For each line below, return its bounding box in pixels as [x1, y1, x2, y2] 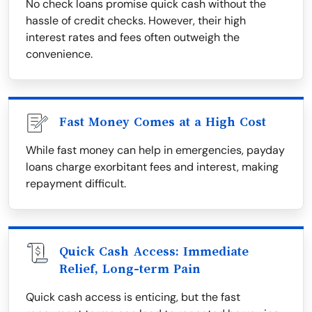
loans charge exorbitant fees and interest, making [26, 159, 279, 174]
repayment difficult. [26, 176, 126, 191]
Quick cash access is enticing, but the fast [26, 290, 240, 304]
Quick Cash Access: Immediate [59, 244, 249, 258]
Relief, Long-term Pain [59, 262, 201, 276]
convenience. [26, 47, 93, 61]
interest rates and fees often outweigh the [26, 30, 240, 45]
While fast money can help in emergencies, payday [26, 143, 285, 157]
